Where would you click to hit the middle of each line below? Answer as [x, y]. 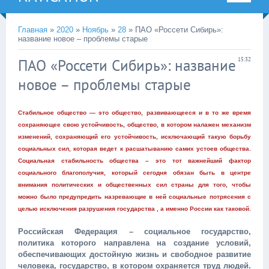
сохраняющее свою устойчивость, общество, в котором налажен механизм [134, 125]
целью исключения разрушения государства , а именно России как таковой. [134, 209]
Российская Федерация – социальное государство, [134, 231]
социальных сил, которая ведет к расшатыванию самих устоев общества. [134, 149]
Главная [33, 30]
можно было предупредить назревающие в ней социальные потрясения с [134, 197]
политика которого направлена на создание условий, [134, 243]
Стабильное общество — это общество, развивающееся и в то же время [134, 113]
